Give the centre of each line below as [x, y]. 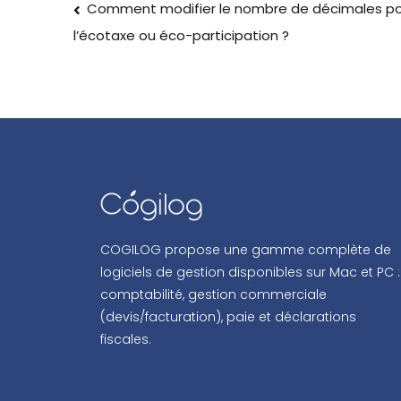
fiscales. [126, 339]
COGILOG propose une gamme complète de [246, 250]
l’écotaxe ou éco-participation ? [181, 36]
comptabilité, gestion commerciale [213, 294]
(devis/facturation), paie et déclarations [228, 317]
